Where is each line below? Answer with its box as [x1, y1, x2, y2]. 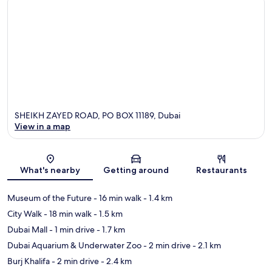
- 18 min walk [42, 208, 92, 219]
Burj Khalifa [7, 255, 50, 267]
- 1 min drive [47, 223, 95, 235]
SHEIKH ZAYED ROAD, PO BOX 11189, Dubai [15, 109, 180, 121]
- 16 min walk [92, 192, 141, 203]
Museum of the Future [7, 192, 92, 203]
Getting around [103, 164, 169, 175]
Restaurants [196, 164, 248, 175]
